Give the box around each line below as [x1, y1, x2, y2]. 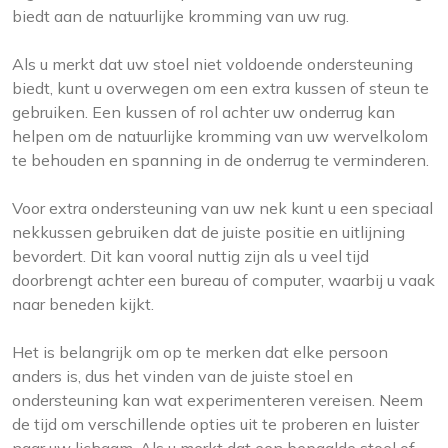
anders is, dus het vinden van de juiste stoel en [12, 366, 353, 387]
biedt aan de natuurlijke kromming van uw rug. [12, 6, 349, 27]
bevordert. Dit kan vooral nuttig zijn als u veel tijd [12, 246, 369, 267]
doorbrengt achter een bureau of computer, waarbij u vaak [12, 270, 435, 291]
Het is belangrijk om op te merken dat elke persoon [12, 342, 388, 363]
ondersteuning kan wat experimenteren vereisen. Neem [12, 390, 423, 411]
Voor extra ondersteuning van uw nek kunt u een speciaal [12, 198, 433, 219]
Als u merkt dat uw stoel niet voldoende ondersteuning [12, 54, 413, 75]
